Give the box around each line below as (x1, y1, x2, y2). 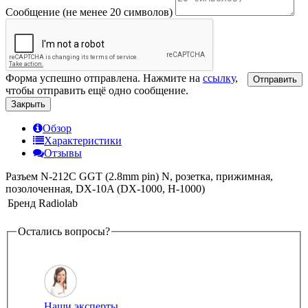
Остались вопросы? (18, 225, 110, 237)
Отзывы (44, 146, 82, 159)
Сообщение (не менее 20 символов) (5, 5, 173, 18)
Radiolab (38, 197, 78, 209)
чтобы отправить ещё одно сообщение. (5, 84, 188, 96)
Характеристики (44, 134, 122, 146)
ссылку (203, 71, 235, 84)
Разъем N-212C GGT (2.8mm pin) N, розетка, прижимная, (5, 170, 273, 182)
